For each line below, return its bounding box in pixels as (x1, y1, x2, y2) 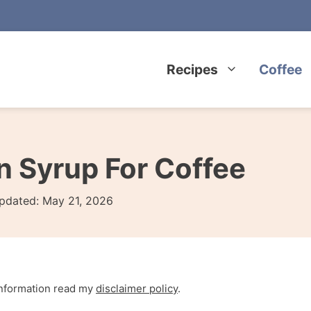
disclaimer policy (96, 282, 178, 295)
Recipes (167, 61, 219, 78)
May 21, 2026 (42, 194, 113, 208)
